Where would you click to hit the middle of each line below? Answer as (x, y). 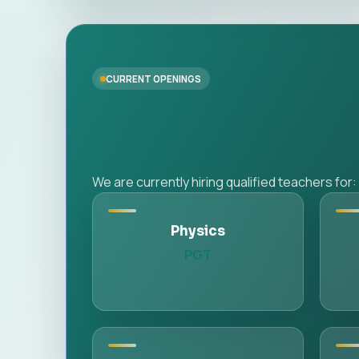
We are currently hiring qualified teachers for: (224, 182)
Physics (198, 232)
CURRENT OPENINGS (154, 79)
